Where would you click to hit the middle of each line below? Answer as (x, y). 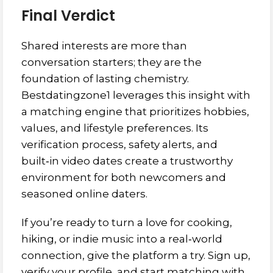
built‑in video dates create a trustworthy (127, 161)
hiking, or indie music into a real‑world (122, 239)
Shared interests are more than (104, 46)
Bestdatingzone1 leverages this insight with (136, 95)
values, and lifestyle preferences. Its (115, 128)
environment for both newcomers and (124, 177)
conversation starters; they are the (112, 62)
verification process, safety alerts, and (119, 144)
